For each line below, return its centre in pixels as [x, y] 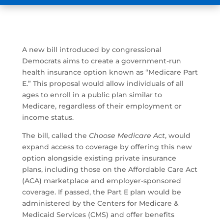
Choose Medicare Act [127, 136]
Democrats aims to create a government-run [101, 61]
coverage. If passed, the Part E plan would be [101, 192]
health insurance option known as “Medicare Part [110, 72]
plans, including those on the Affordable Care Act [110, 170]
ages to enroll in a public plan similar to [92, 95]
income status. [48, 118]
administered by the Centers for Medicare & [100, 204]
